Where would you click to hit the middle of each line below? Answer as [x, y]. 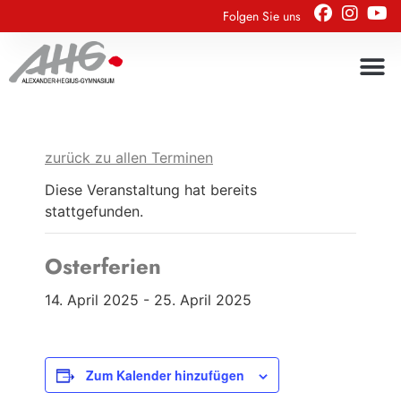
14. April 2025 [92, 300]
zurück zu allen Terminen [129, 158]
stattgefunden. [94, 211]
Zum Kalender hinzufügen [165, 375]
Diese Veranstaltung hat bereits [151, 190]
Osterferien [103, 266]
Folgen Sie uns [262, 16]
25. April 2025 [203, 300]
